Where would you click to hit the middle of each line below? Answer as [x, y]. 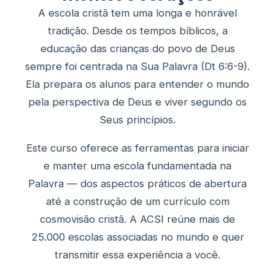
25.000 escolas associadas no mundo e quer [137, 237]
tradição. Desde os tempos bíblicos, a [137, 30]
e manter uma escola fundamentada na [137, 165]
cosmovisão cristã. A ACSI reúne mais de [137, 219]
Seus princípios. [137, 119]
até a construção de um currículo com [137, 201]
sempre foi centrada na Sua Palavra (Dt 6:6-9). [137, 66]
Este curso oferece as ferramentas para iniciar [137, 148]
